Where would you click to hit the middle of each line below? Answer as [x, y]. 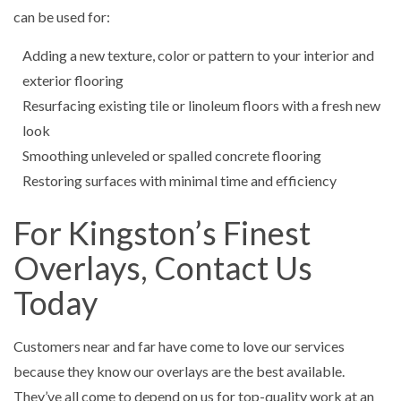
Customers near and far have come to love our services [179, 346]
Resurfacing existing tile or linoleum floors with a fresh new [201, 105]
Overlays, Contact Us [163, 267]
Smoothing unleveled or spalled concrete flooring [172, 155]
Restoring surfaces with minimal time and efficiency [179, 180]
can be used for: [62, 16]
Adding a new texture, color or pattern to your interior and [198, 55]
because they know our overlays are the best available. [179, 371]
